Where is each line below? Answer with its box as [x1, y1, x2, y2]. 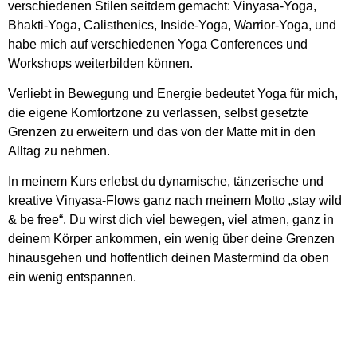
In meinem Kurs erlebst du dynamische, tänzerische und [8, 175, 324, 189]
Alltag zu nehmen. [8, 143, 110, 158]
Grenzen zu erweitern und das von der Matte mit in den [8, 124, 316, 139]
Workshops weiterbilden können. [8, 56, 193, 70]
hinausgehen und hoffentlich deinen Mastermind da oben [8, 251, 329, 265]
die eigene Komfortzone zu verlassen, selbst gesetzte [8, 105, 308, 120]
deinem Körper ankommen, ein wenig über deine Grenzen [8, 232, 335, 246]
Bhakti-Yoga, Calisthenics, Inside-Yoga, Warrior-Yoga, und [8, 18, 336, 32]
